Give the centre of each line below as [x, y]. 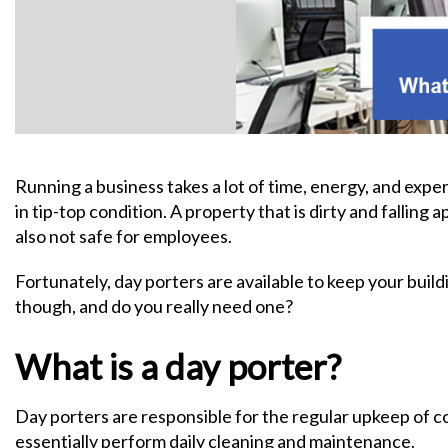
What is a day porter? [178, 366]
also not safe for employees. [123, 236]
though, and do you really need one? [154, 306]
